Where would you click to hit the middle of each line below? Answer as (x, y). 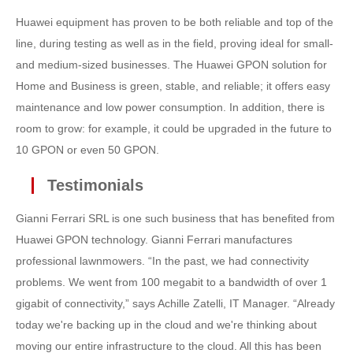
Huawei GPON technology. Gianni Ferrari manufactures (154, 240)
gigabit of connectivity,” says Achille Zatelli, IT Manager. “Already (175, 303)
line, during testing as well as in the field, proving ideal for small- (175, 43)
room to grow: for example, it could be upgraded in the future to (174, 128)
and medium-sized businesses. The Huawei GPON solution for (171, 65)
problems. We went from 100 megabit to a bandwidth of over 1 (171, 282)
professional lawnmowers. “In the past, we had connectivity (162, 261)
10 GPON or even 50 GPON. (87, 150)
